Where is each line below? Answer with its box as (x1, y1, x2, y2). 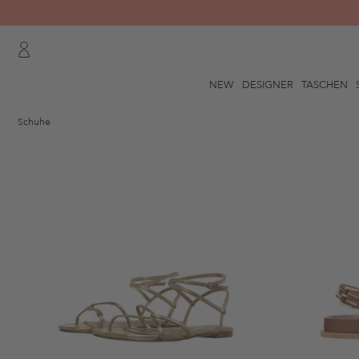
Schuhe (18, 115, 50, 128)
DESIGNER (241, 77, 293, 92)
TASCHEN (301, 77, 348, 92)
